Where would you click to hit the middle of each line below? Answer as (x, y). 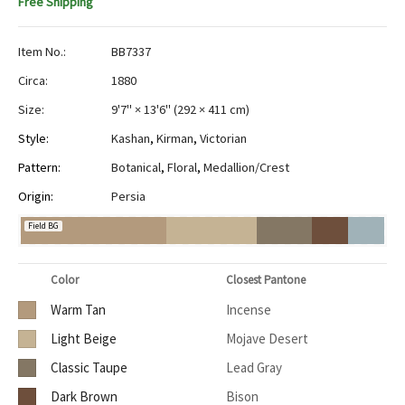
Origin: (36, 197)
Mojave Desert (267, 339)
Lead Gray (254, 368)
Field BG (43, 226)
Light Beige (84, 339)
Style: (33, 139)
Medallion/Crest (246, 168)
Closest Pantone (266, 280)
